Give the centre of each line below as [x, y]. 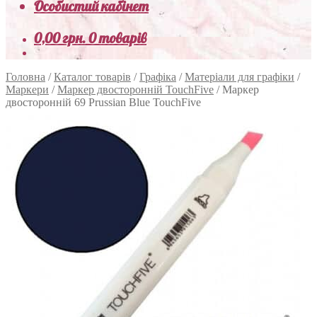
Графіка [158, 77]
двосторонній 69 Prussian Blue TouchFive [103, 102]
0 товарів [117, 38]
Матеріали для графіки [240, 77]
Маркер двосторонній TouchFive [136, 90]
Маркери [27, 90]
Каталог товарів [92, 77]
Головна [25, 77]
